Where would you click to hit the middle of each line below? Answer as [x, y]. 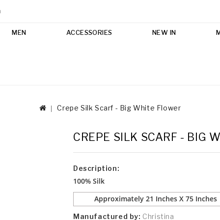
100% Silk [89, 181]
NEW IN [164, 32]
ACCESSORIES [89, 32]
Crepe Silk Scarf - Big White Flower [119, 108]
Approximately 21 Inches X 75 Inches [155, 199]
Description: [96, 168]
